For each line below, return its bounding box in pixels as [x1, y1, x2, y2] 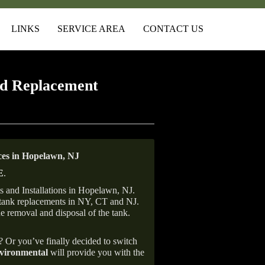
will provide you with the [48, 247, 144, 257]
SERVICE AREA [57, 24, 125, 34]
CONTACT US [143, 24, 203, 34]
